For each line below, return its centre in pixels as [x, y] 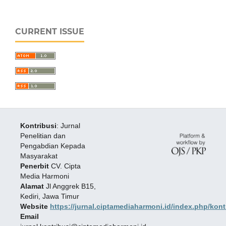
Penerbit [34, 166]
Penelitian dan [43, 136]
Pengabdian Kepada [52, 146]
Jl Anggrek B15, [70, 186]
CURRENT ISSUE [50, 32]
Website [35, 207]
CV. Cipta [65, 166]
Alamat [32, 186]
